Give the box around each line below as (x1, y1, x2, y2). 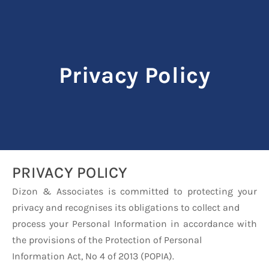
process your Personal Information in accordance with (12, 218, 257, 229)
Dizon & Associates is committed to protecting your (12, 186, 257, 197)
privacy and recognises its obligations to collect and (12, 202, 240, 213)
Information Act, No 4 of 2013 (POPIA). (12, 250, 174, 262)
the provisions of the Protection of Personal (12, 234, 202, 246)
